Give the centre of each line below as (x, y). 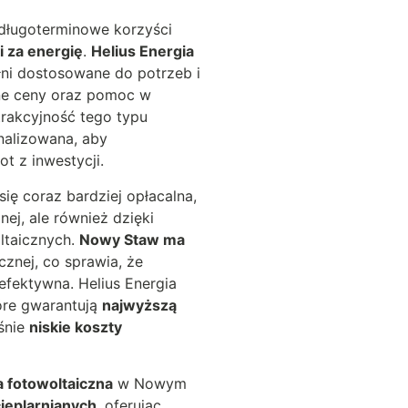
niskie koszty (76, 326)
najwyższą (139, 305)
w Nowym (150, 383)
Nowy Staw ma (132, 239)
